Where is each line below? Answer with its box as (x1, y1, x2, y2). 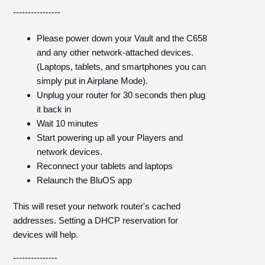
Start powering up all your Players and (37, 132, 183, 143)
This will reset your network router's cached (13, 201, 181, 211)
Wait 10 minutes (37, 118, 99, 128)
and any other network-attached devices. (37, 47, 194, 57)
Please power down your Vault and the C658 (37, 33, 208, 43)
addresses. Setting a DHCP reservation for (13, 215, 179, 225)
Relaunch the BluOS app (37, 175, 132, 185)
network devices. (37, 147, 103, 157)
